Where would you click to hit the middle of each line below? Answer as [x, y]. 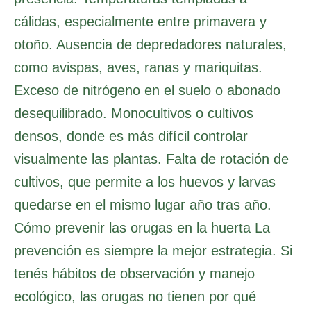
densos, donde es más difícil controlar [131, 136]
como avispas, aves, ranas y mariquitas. [138, 67]
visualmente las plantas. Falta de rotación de [151, 159]
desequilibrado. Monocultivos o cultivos [134, 113]
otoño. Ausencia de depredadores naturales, [150, 44]
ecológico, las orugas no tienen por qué [135, 296]
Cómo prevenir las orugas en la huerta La [142, 227]
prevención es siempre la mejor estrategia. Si [153, 250]
